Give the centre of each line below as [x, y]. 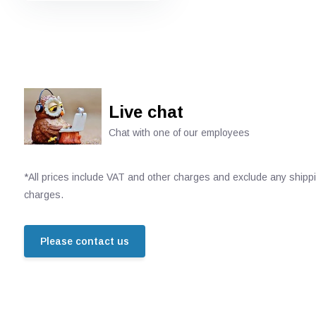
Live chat [146, 112]
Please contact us [84, 241]
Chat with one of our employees [179, 133]
